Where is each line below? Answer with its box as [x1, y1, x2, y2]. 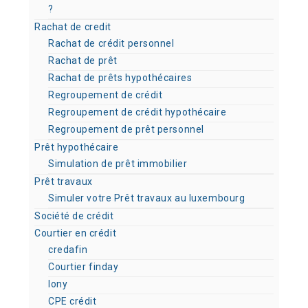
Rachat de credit [34, 21, 111, 32]
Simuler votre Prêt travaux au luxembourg [48, 192, 245, 203]
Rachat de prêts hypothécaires [48, 72, 192, 83]
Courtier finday [48, 261, 119, 272]
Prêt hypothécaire [34, 142, 119, 153]
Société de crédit [34, 210, 114, 221]
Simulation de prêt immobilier [48, 158, 188, 169]
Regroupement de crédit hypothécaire [48, 107, 227, 118]
